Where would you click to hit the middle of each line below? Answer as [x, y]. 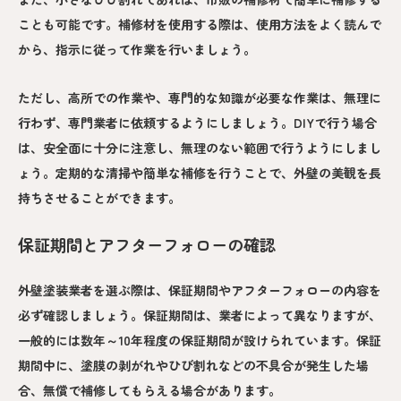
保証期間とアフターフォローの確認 [147, 244]
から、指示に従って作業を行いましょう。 [137, 49]
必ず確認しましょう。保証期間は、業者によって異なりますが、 [200, 315]
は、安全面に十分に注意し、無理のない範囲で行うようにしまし [200, 147]
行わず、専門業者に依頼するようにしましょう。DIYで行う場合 [197, 122]
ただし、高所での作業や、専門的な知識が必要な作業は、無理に [200, 97]
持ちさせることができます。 [99, 197]
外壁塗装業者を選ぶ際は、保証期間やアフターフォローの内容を [200, 290]
